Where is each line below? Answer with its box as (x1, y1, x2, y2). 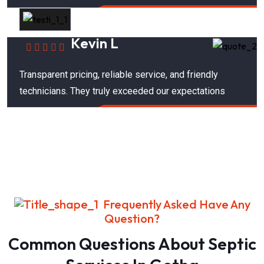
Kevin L (71, 34, 118, 52)
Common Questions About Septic (8, 233, 256, 255)
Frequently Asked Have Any (103, 197, 250, 212)
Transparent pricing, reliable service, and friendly (19, 68, 218, 80)
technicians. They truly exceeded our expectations (19, 85, 225, 97)
